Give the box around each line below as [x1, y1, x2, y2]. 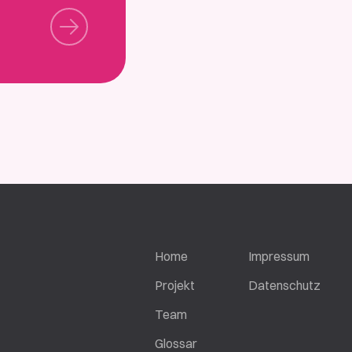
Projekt [155, 277, 195, 293]
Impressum [248, 247, 310, 264]
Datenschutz [248, 277, 321, 293]
